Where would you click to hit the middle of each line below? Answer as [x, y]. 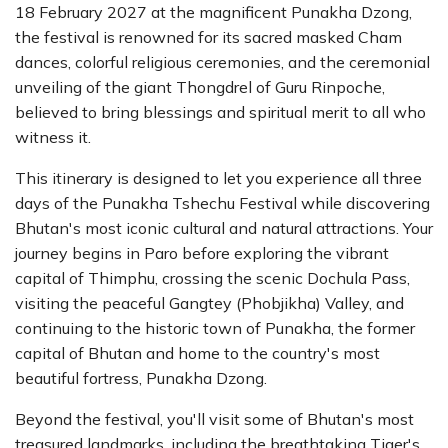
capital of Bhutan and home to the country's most [197, 353]
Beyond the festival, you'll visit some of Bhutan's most [214, 419]
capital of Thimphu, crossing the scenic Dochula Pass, [212, 278]
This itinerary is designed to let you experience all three [218, 178]
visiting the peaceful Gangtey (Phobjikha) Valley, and [209, 303]
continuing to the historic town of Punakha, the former [215, 328]
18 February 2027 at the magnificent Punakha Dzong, [213, 12]
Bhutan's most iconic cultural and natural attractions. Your [224, 228]
